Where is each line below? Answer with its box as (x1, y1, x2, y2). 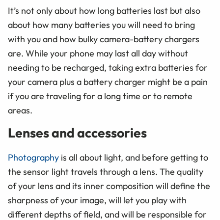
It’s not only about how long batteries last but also (8, 5, 200, 17)
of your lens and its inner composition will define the (8, 180, 210, 192)
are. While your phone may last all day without (8, 48, 188, 59)
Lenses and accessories (8, 124, 147, 141)
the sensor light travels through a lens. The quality (8, 165, 203, 177)
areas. (8, 105, 32, 116)
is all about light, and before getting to (59, 151, 208, 163)
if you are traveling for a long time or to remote (8, 90, 192, 102)
